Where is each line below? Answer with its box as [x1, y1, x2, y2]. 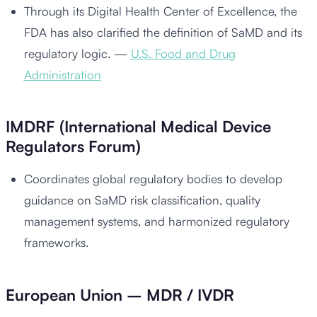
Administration [23, 67, 101, 83]
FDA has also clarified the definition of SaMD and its [23, 25, 302, 40]
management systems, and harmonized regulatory [23, 214, 289, 229]
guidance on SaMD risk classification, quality [23, 192, 260, 208]
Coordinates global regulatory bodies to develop [23, 171, 282, 187]
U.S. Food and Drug [130, 46, 236, 62]
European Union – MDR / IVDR [6, 284, 234, 304]
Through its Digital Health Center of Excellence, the [23, 4, 297, 19]
